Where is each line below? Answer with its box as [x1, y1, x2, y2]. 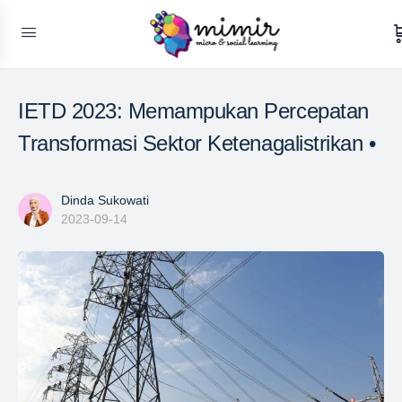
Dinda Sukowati [61, 193, 149, 207]
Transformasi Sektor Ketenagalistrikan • [18, 131, 376, 155]
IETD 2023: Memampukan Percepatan [18, 99, 369, 123]
